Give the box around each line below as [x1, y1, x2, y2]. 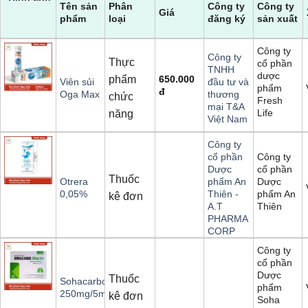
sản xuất [257, 12, 298, 24]
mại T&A [207, 101, 244, 113]
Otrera [60, 176, 88, 188]
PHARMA [207, 213, 247, 225]
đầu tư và [207, 76, 249, 88]
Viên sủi [60, 76, 94, 88]
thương [207, 89, 239, 100]
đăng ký [207, 12, 245, 24]
